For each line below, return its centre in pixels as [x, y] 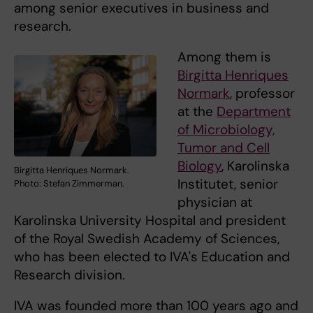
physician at [215, 202]
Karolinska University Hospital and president [150, 220]
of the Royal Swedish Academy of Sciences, [147, 238]
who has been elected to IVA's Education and [152, 256]
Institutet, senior [228, 184]
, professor [262, 93]
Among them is [224, 57]
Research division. [70, 275]
